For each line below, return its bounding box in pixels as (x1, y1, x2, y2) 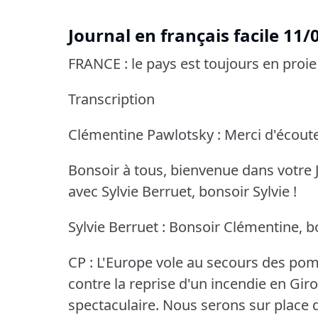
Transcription (68, 89, 155, 109)
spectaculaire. (68, 295, 159, 315)
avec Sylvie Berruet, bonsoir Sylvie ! (68, 182, 297, 202)
